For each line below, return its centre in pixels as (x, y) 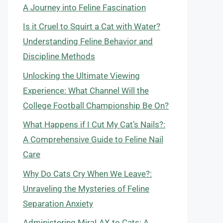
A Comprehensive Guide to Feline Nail (93, 139)
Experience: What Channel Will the (86, 90)
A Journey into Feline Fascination (84, 7)
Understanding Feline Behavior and (88, 41)
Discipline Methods (59, 56)
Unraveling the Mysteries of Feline (86, 188)
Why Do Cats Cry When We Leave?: (87, 173)
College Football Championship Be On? (96, 105)
